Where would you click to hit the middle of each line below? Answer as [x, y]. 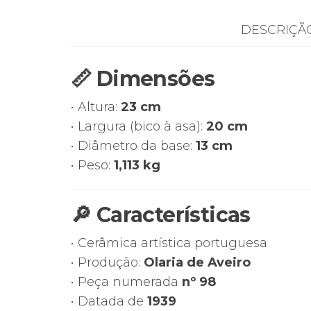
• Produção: [107, 263]
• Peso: [92, 166]
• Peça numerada [126, 282]
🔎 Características [161, 215]
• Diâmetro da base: [133, 146]
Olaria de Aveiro [197, 263]
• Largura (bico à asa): [138, 127]
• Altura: [96, 107]
